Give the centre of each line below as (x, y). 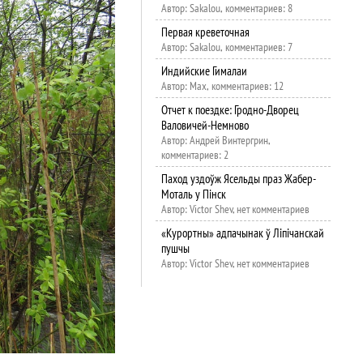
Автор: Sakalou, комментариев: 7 (226, 47)
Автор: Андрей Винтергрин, (216, 140)
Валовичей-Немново (205, 125)
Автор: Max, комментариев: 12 (222, 86)
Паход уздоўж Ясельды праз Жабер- (238, 179)
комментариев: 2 (194, 155)
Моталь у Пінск (193, 194)
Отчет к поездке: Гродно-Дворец (230, 110)
